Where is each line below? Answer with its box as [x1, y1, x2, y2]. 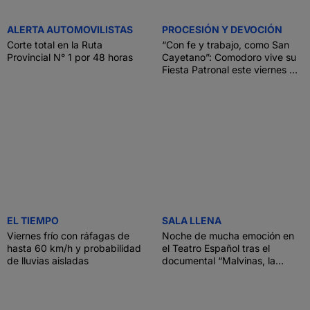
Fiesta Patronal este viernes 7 [162, 64, 295, 75]
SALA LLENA [162, 215, 221, 226]
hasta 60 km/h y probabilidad [7, 242, 141, 254]
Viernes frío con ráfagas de [7, 230, 129, 241]
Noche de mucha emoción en [162, 230, 294, 241]
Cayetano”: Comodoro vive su [162, 51, 296, 63]
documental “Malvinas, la [162, 255, 275, 266]
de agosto [162, 76, 208, 88]
